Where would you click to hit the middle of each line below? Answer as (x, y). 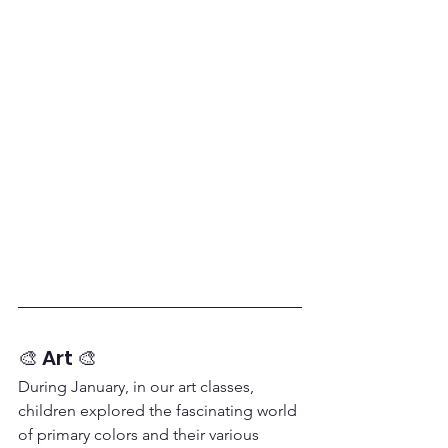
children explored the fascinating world (159, 410)
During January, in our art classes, (138, 386)
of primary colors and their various (140, 434)
